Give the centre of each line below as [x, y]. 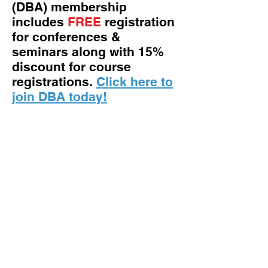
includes [40, 22]
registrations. [54, 82]
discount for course [71, 67]
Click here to [135, 82]
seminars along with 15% [88, 52]
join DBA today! [60, 97]
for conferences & [66, 37]
